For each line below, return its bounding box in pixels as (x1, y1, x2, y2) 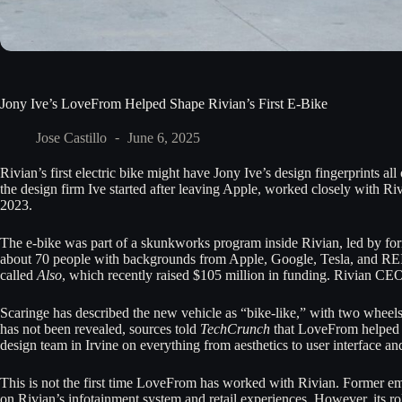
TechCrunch (200, 320, 270, 336)
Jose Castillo (36, 129, 107, 145)
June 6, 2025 (127, 129, 200, 145)
